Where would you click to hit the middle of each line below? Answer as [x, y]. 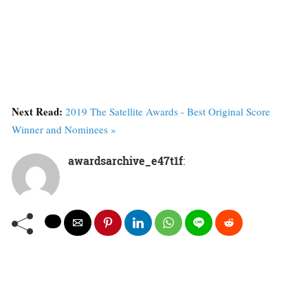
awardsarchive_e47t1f [125, 161]
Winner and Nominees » [64, 130]
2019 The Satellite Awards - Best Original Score [168, 112]
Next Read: [38, 112]
